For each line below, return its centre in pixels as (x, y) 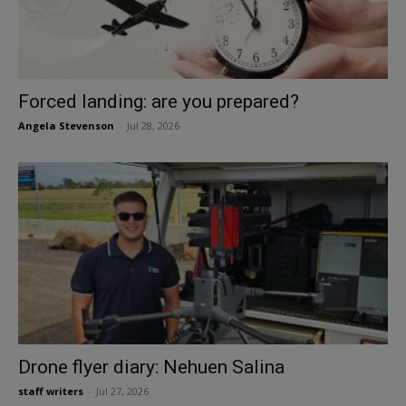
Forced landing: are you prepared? (159, 101)
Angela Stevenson (66, 125)
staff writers (51, 391)
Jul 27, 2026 (122, 391)
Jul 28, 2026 (153, 125)
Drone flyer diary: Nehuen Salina (151, 367)
